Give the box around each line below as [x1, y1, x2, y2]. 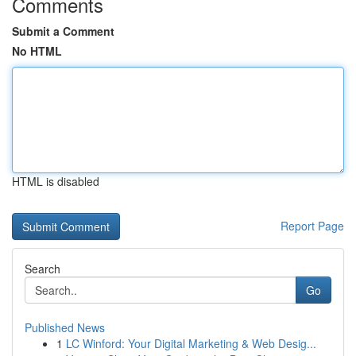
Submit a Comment [12, 23, 114, 39]
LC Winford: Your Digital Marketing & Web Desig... [66, 335, 316, 351]
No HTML [12, 43, 62, 59]
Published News [25, 319, 105, 335]
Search [25, 261, 60, 277]
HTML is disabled [12, 173, 99, 189]
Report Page [281, 218, 344, 234]
